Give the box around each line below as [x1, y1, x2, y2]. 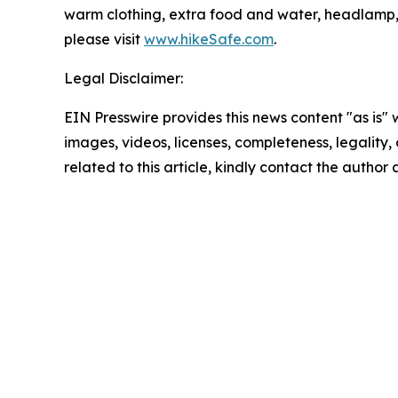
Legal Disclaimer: [64, 69, 183, 87]
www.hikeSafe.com [144, 30, 274, 48]
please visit [64, 30, 144, 48]
